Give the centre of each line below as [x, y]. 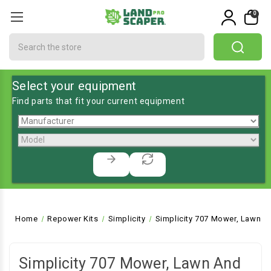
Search [24, 39]
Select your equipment [74, 86]
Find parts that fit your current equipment [99, 101]
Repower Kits [73, 219]
